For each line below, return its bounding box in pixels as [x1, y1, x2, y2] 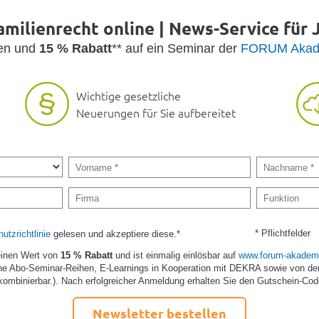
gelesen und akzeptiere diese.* [50, 228, 180, 239]
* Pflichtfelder [255, 227, 311, 239]
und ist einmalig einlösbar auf [115, 249, 239, 261]
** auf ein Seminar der [111, 41, 241, 56]
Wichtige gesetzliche [76, 88, 181, 104]
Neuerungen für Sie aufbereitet [76, 105, 236, 121]
